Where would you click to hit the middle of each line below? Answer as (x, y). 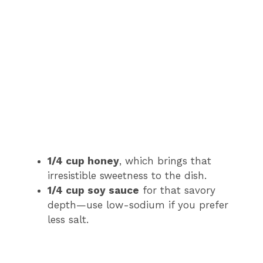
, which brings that (165, 161)
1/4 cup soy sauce (93, 190)
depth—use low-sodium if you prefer (138, 205)
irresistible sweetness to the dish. (127, 175)
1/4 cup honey (83, 161)
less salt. (68, 219)
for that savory (177, 190)
